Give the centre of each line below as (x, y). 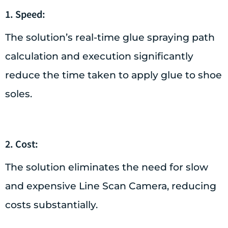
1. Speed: (25, 13)
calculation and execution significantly (99, 56)
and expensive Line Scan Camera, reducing (111, 186)
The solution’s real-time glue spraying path (110, 37)
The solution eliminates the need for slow (107, 167)
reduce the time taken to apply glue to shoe (113, 75)
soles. (19, 94)
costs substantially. (51, 205)
